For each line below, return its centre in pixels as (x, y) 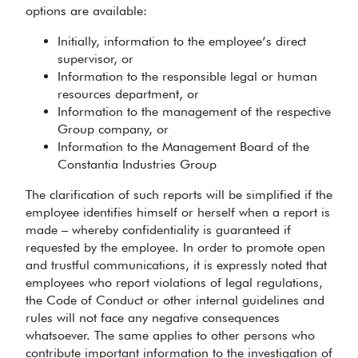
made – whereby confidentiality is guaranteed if (158, 230)
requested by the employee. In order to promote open (175, 247)
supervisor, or (95, 59)
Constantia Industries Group (137, 164)
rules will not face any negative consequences (153, 318)
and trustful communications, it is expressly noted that (176, 265)
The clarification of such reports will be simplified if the (179, 195)
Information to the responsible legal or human (187, 76)
